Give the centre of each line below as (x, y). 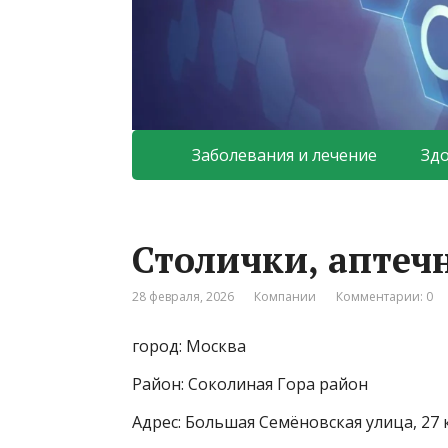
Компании (285, 297)
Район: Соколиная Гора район (250, 384)
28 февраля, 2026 (183, 297)
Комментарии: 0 (384, 297)
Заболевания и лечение (284, 155)
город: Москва (189, 346)
